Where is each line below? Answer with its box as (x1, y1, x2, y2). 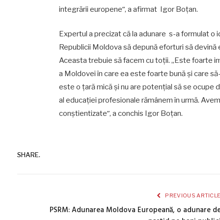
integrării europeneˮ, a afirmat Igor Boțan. (58, 4, 198, 14)
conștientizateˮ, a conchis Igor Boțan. (58, 109, 183, 118)
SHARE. (17, 151, 40, 159)
